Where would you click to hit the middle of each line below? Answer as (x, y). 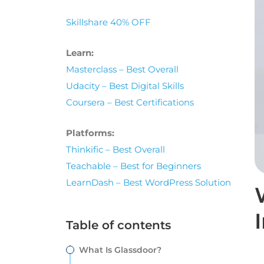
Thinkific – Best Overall (115, 149)
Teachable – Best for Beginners (133, 166)
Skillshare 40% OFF (108, 22)
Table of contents (118, 225)
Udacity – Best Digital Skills (125, 86)
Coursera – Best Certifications (130, 102)
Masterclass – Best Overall (122, 69)
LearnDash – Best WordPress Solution (148, 182)
